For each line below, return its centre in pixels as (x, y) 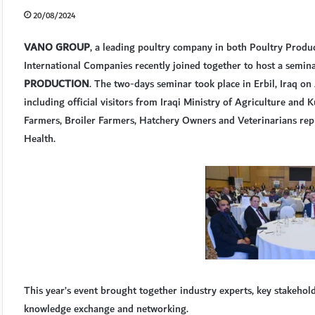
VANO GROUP (57, 48)
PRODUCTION (57, 84)
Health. (40, 139)
